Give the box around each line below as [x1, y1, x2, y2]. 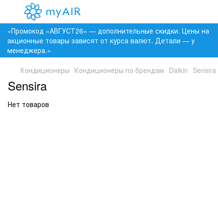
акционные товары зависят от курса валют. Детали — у [7, 36, 195, 45]
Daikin [169, 65, 188, 75]
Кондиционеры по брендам [74, 65, 164, 75]
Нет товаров [8, 99, 49, 109]
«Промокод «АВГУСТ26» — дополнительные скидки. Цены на [7, 26, 209, 36]
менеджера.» [7, 45, 51, 55]
